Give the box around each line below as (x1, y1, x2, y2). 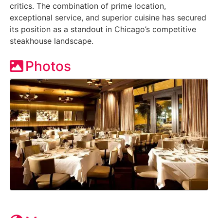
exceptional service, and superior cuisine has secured (10, 12, 206, 22)
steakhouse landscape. (10, 36, 93, 46)
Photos (25, 57, 71, 74)
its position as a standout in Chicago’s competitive (10, 24, 196, 34)
